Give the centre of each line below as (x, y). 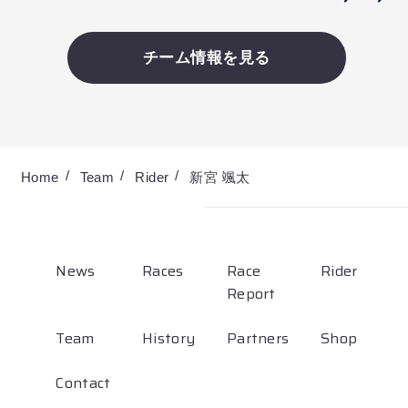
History (169, 338)
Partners (258, 338)
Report (251, 293)
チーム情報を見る (206, 58)
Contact (83, 382)
